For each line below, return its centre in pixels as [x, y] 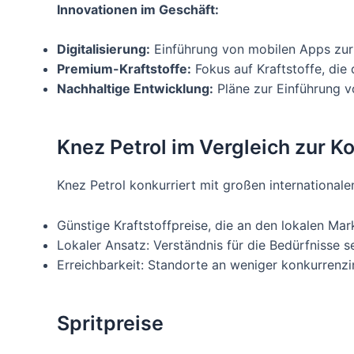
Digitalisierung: [104, 49]
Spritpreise [110, 323]
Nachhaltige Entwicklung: [135, 89]
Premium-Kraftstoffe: [124, 69]
